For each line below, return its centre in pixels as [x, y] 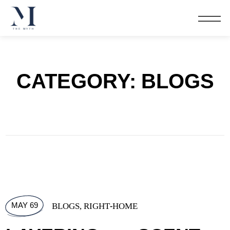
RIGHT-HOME [111, 206]
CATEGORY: [79, 82]
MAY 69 [25, 206]
